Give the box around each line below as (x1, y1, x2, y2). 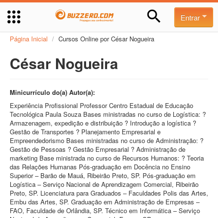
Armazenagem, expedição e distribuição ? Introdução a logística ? (10, 118, 196, 127)
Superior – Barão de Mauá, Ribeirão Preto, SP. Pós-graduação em (10, 171, 196, 180)
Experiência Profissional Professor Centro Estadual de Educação (10, 101, 193, 110)
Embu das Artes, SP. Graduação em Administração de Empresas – (10, 197, 200, 206)
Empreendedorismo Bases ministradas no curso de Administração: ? (10, 136, 203, 145)
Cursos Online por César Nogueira (58, 34, 154, 43)
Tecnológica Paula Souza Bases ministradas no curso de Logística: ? (10, 109, 206, 119)
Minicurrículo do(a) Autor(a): (10, 88, 95, 97)
